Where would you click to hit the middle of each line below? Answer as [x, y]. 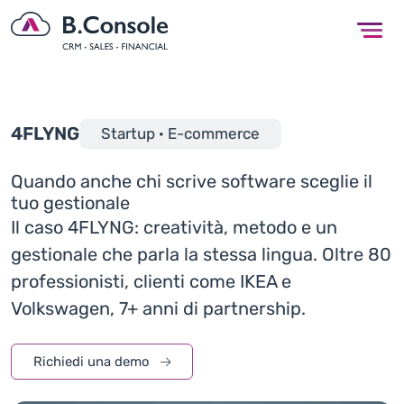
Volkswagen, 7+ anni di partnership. [158, 308]
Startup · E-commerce [180, 133]
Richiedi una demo [93, 361]
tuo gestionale [70, 202]
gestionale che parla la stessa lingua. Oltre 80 [201, 254]
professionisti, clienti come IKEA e [151, 281]
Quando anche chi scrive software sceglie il [192, 181]
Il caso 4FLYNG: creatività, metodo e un [174, 227]
